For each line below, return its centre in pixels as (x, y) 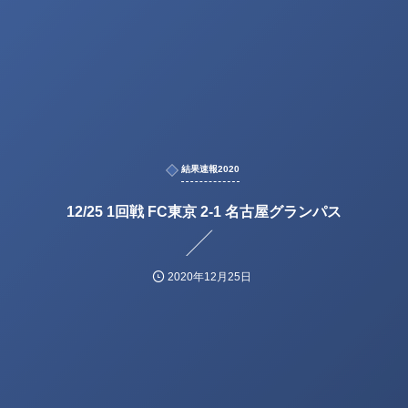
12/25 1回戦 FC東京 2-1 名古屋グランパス (204, 212)
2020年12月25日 (210, 277)
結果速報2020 (210, 169)
